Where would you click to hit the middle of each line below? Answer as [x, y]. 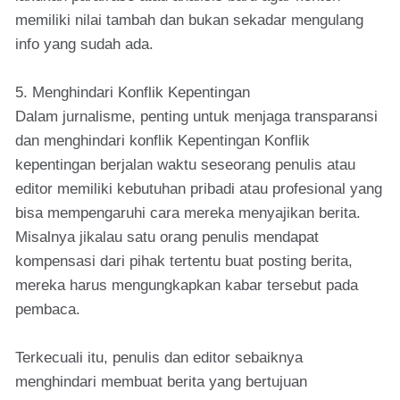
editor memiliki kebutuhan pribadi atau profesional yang [199, 189]
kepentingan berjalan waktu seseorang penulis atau [185, 165]
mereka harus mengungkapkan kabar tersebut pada [187, 285]
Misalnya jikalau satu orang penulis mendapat [167, 237]
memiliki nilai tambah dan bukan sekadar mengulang [189, 20]
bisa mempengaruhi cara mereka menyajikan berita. [188, 213]
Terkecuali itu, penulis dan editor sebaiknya [159, 358]
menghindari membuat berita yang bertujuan [161, 382]
